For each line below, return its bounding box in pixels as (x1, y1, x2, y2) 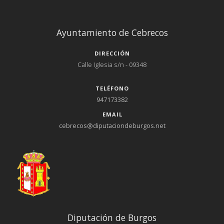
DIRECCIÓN (94, 49, 130, 57)
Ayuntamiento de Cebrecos (56, 26, 168, 39)
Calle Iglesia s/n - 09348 (77, 59, 146, 69)
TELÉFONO (95, 84, 129, 92)
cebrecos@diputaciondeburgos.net (58, 120, 165, 130)
